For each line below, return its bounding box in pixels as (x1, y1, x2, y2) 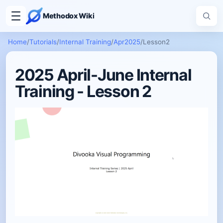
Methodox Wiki (43, 11, 95, 20)
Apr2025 (113, 38, 140, 46)
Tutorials (29, 38, 57, 46)
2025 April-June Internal (15, 65, 192, 85)
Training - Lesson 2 (15, 82, 151, 101)
